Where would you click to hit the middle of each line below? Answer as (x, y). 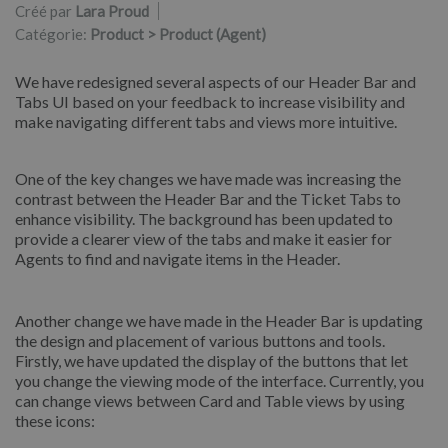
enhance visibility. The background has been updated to (204, 219)
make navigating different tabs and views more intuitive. (206, 121)
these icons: (55, 420)
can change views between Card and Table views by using (210, 400)
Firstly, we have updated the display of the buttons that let (211, 360)
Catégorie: (52, 33)
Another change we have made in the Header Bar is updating (219, 320)
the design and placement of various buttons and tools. (200, 340)
